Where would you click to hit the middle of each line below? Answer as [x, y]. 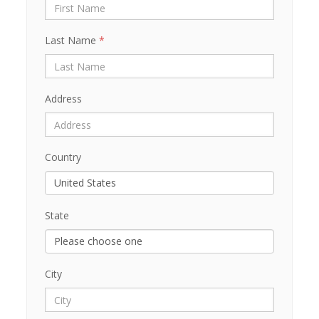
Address [63, 99]
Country [63, 157]
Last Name [70, 40]
